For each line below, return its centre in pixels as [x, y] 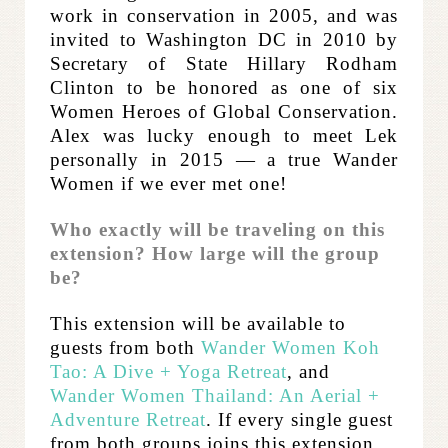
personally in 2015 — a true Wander [224, 160]
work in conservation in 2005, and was [224, 16]
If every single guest [305, 420]
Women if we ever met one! [171, 184]
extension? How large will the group [215, 254]
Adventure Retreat [128, 420]
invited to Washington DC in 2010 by [224, 40]
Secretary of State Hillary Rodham [224, 64]
